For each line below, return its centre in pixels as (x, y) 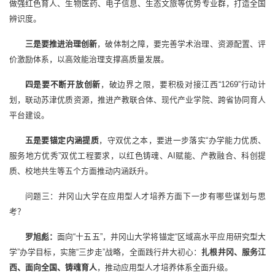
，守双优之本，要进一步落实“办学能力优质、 (183, 141)
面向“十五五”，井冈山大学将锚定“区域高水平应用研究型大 (162, 237)
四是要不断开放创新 (63, 85)
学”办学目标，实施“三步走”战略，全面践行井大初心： (106, 252)
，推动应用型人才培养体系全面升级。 (165, 268)
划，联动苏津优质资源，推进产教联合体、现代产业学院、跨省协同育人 (137, 100)
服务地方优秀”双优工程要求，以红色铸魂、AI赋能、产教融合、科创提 (137, 156)
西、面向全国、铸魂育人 (53, 268)
